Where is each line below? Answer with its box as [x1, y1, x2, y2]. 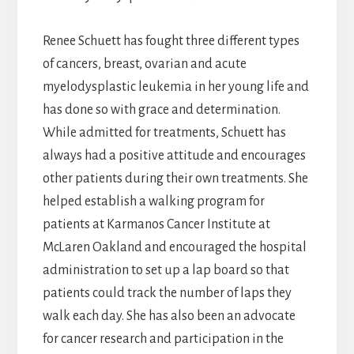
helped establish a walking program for [42, 194, 265, 209]
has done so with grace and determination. [42, 103, 281, 118]
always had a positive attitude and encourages [42, 149, 306, 164]
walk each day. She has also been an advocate [42, 309, 296, 324]
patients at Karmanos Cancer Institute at [42, 217, 270, 232]
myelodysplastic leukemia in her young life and [42, 80, 309, 95]
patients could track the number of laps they [42, 286, 292, 301]
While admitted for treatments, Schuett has [42, 126, 286, 141]
